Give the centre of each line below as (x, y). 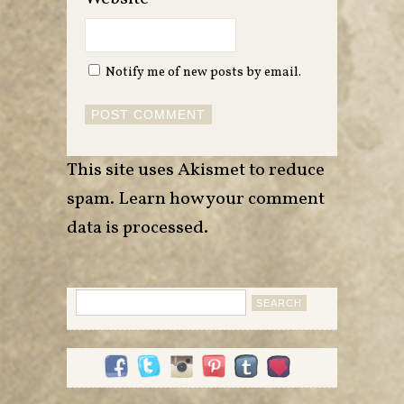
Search (98, 297)
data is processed (135, 229)
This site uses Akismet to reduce (196, 171)
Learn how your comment (221, 200)
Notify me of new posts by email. (203, 73)
